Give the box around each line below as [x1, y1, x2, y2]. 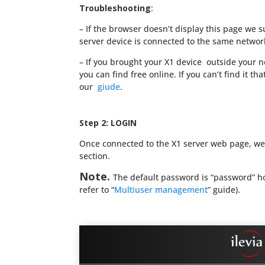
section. [79, 150, 111, 161]
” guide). [208, 183, 241, 195]
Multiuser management [114, 183, 208, 195]
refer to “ [79, 183, 115, 195]
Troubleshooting [79, 2, 151, 14]
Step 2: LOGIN [79, 117, 137, 128]
